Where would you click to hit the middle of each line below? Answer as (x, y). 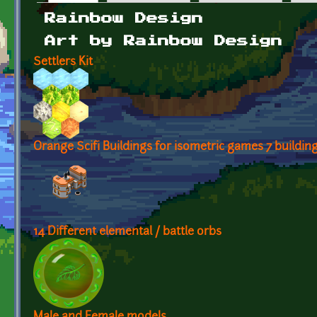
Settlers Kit (63, 62)
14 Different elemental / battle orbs (127, 232)
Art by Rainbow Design (163, 41)
